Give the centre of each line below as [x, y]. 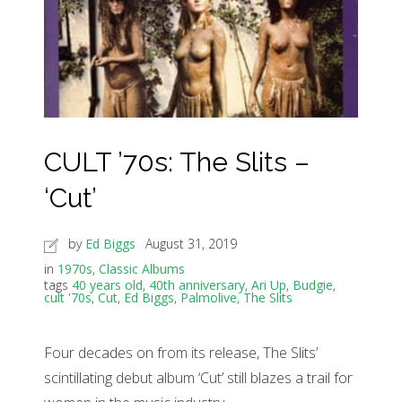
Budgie [313, 285]
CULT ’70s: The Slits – [177, 162]
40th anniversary [197, 285]
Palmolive [209, 298]
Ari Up [269, 285]
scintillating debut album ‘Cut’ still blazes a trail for [198, 378]
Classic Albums [142, 269]
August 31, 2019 [191, 244]
